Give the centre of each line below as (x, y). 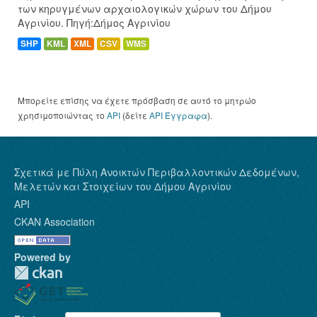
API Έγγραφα (178, 115)
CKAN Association (54, 221)
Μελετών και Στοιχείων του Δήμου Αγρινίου (123, 186)
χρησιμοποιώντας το (62, 115)
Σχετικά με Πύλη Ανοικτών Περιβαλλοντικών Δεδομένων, (157, 172)
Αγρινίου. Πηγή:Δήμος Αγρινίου (94, 22)
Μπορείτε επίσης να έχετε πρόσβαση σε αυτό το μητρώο (137, 100)
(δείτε (135, 115)
